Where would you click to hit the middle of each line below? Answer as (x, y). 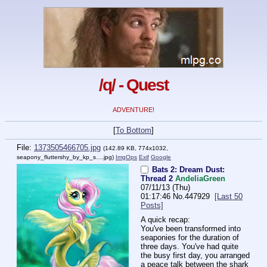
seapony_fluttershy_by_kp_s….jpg (64, 157)
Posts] (152, 206)
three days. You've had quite (190, 247)
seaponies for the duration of (190, 238)
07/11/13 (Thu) (165, 188)
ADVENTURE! (133, 110)
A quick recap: (165, 220)
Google (161, 157)
